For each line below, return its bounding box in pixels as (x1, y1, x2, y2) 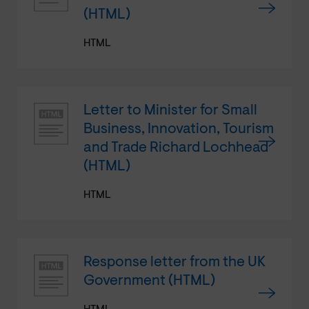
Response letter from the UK (83, 255, 266, 270)
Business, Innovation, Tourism (83, 121, 274, 137)
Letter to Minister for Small (83, 103, 257, 118)
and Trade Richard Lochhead (83, 140, 268, 155)
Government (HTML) (83, 273, 215, 288)
